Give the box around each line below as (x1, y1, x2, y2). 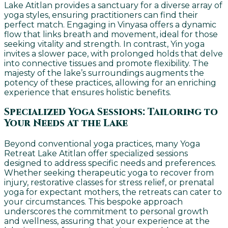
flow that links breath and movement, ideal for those (4, 30, 218, 40)
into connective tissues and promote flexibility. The (4, 59, 209, 69)
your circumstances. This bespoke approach (4, 196, 183, 207)
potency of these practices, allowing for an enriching (4, 78, 216, 88)
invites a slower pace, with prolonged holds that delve (4, 49, 223, 59)
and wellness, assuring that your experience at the (4, 216, 210, 226)
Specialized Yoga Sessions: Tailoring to (4, 106, 218, 119)
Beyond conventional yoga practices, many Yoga (4, 138, 200, 149)
